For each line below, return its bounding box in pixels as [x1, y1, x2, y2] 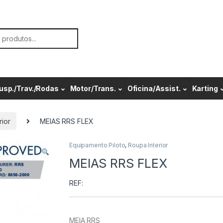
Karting [192, 84, 218, 93]
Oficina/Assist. [127, 84, 181, 93]
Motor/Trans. [70, 84, 116, 93]
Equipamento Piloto [69, 141, 125, 149]
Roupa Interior [128, 141, 168, 149]
